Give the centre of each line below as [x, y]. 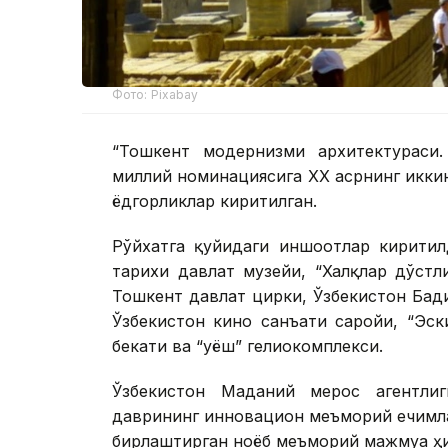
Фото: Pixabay [155, 94]
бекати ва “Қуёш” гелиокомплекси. [247, 345]
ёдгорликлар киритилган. [214, 200]
